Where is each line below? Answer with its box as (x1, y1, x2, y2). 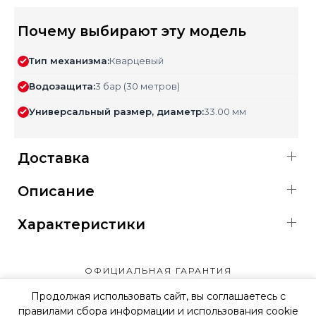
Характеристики (18, 215, 145, 233)
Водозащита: (29, 80, 95, 92)
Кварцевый (109, 54, 164, 66)
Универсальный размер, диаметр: (29, 105, 204, 117)
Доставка (18, 149, 90, 166)
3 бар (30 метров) (95, 80, 180, 92)
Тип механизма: (29, 54, 109, 66)
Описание (18, 182, 95, 200)
